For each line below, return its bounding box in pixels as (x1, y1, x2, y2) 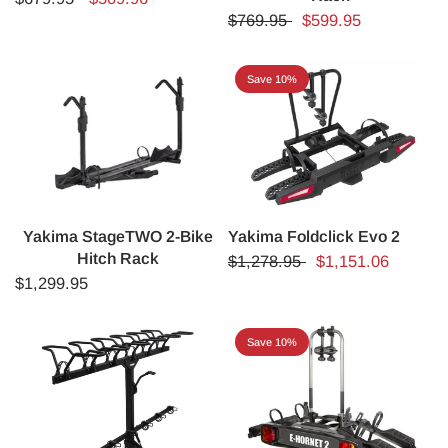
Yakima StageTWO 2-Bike (22, 228, 213, 246)
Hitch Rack (76, 250, 159, 268)
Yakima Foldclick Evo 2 (228, 228, 400, 246)
